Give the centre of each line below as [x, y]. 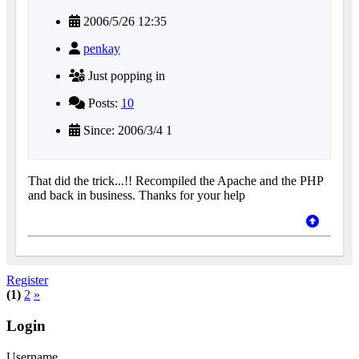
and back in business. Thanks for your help [137, 196]
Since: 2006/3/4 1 [126, 131]
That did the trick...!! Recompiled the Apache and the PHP [175, 181]
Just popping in [125, 76]
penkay [102, 49]
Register [27, 280]
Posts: [103, 103]
